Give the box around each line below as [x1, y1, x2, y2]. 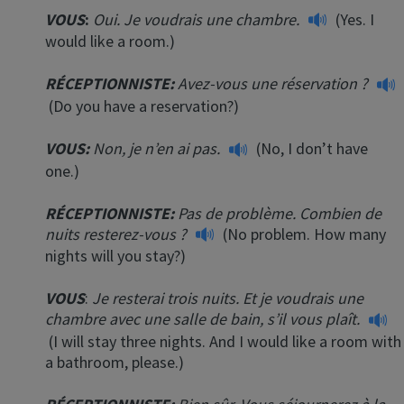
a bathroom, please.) [45, 351, 184, 372]
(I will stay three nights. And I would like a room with [49, 330, 401, 352]
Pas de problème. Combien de [178, 202, 381, 224]
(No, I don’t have [252, 137, 368, 159]
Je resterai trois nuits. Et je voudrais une [92, 288, 363, 309]
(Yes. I [335, 8, 374, 30]
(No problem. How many [223, 223, 386, 244]
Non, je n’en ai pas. [93, 137, 224, 159]
